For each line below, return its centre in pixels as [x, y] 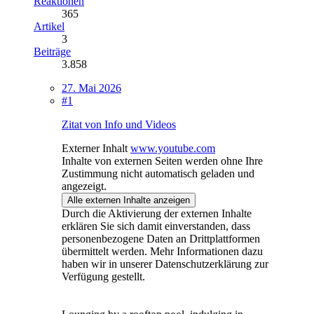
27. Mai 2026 [91, 88]
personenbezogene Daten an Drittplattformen [161, 238]
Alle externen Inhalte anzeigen [129, 200]
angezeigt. [84, 186]
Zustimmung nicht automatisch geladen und [158, 173]
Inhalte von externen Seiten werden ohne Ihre [162, 161]
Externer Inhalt [95, 148]
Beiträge [52, 51]
